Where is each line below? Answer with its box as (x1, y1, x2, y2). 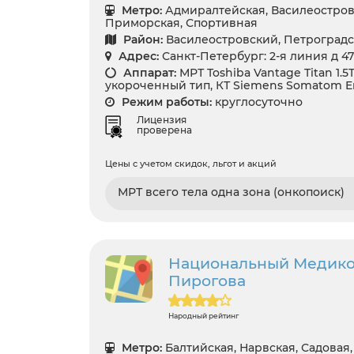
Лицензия (137, 114, 186, 126)
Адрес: (115, 48, 159, 63)
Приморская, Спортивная (105, 15, 258, 30)
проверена (137, 124, 192, 137)
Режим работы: (119, 94, 212, 109)
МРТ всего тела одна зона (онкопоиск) (118, 185, 345, 200)
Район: (120, 32, 163, 47)
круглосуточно (215, 94, 303, 109)
